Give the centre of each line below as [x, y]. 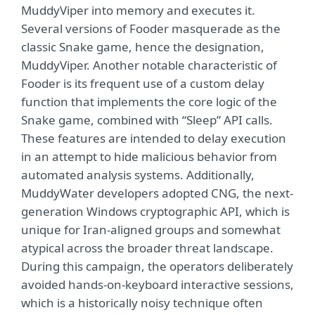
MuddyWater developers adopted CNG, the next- [157, 193]
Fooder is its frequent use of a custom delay [143, 84]
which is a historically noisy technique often [142, 303]
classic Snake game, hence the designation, [143, 47]
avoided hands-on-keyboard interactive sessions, [157, 285]
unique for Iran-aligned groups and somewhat [151, 230]
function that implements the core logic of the [149, 102]
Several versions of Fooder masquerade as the [151, 29]
